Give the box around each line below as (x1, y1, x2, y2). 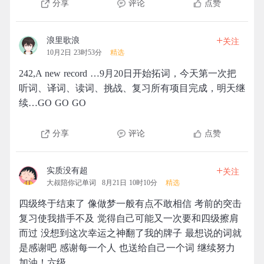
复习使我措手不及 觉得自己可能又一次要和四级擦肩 (19, 213, 239, 223)
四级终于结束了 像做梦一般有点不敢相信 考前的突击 (19, 199, 242, 209)
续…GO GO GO (19, 98, 86, 108)
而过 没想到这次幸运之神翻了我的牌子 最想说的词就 (19, 228, 242, 238)
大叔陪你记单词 (47, 179, 96, 187)
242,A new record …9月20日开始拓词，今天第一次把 (19, 68, 236, 78)
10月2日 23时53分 (47, 48, 102, 57)
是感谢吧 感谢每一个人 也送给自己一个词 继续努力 (19, 243, 235, 253)
